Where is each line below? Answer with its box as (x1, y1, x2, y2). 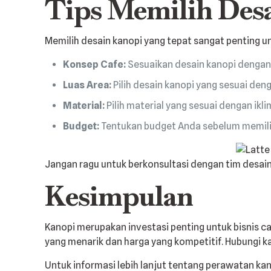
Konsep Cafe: (63, 58, 126, 70)
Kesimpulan (45, 178, 194, 214)
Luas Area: (63, 79, 112, 91)
